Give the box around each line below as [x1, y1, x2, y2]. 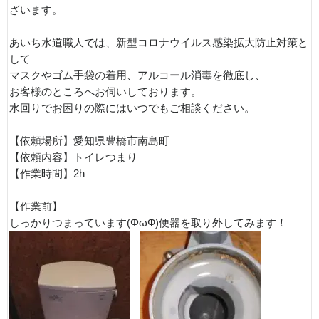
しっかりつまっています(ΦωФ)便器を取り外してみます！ [9, 217, 287, 229]
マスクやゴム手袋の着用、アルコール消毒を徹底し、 [9, 70, 266, 81]
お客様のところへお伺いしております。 [9, 86, 202, 98]
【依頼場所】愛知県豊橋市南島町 [9, 135, 169, 147]
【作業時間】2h [9, 168, 85, 179]
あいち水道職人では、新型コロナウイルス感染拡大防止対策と [9, 37, 308, 48]
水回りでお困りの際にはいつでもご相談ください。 [9, 103, 255, 114]
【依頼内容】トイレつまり [9, 152, 137, 163]
